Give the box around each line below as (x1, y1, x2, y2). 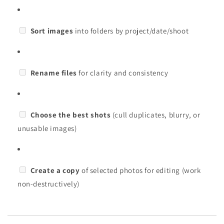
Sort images (30, 25, 73, 35)
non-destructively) (17, 178, 79, 188)
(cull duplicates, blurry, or (110, 109, 200, 119)
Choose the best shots (30, 109, 111, 119)
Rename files (30, 67, 77, 77)
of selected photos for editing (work (79, 165, 201, 175)
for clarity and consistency (76, 67, 168, 77)
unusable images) (17, 123, 77, 133)
